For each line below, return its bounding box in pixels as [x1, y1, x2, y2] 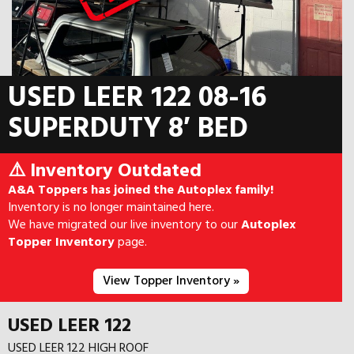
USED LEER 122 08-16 [8, 75, 266, 122]
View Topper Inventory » [103, 270, 239, 292]
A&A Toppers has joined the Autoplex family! [8, 179, 273, 201]
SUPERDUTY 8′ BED [8, 106, 248, 153]
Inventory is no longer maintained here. [8, 197, 214, 218]
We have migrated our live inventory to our [8, 214, 241, 235]
